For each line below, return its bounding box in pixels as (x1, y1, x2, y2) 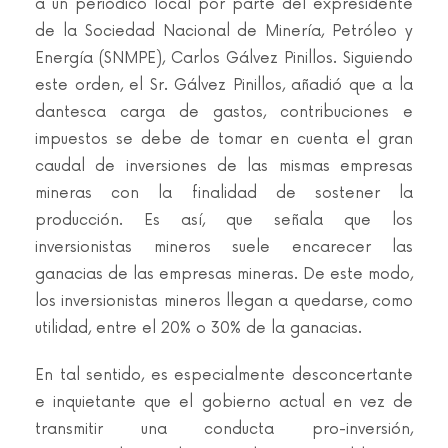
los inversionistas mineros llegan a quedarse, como (35, 292, 413, 311)
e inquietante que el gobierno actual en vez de (35, 393, 413, 412)
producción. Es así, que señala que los (35, 211, 413, 230)
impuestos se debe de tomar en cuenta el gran (35, 130, 413, 149)
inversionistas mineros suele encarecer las (35, 238, 413, 257)
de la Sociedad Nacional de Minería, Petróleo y (35, 22, 413, 41)
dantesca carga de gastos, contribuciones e (35, 103, 413, 122)
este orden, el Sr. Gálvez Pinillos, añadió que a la (35, 76, 413, 95)
